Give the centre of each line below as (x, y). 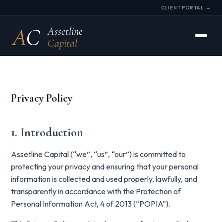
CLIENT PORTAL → (186, 7)
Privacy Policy (42, 98)
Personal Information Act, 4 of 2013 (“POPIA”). (91, 204)
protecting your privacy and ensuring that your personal (105, 166)
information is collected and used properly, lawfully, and (104, 179)
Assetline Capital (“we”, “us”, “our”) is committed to (99, 154)
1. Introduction (47, 133)
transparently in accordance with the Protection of (96, 191)
